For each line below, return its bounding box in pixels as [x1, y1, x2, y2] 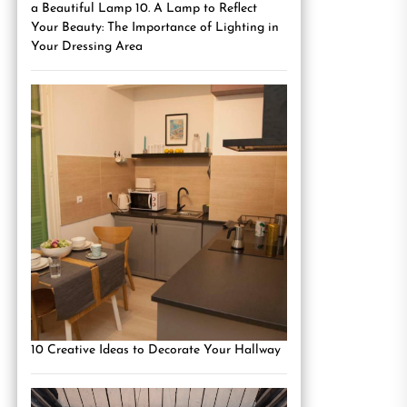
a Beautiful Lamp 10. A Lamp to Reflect [31, 2, 257, 15]
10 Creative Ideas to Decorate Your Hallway [31, 343, 281, 357]
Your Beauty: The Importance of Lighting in [31, 21, 279, 35]
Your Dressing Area [31, 40, 143, 54]
